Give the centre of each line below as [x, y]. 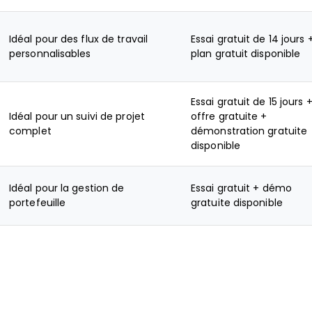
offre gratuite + [229, 116]
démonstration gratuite [249, 131]
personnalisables [50, 54]
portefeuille [38, 203]
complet [30, 131]
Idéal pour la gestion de [67, 188]
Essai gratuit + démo [241, 188]
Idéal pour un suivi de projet [77, 116]
